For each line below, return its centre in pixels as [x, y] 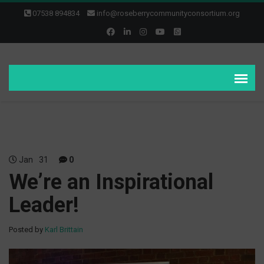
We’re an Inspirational [111, 182]
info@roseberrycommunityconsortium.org [168, 13]
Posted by [27, 230]
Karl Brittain [64, 230]
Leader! [44, 205]
